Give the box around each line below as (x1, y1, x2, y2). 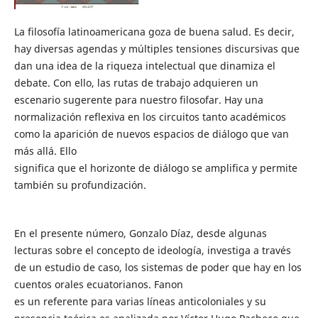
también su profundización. (13, 177, 146, 192)
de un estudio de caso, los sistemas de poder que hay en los (13, 260, 302, 274)
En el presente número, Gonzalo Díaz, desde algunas (13, 226, 267, 240)
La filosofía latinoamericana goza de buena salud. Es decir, (13, 24, 295, 38)
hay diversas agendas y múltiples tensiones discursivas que (13, 41, 300, 55)
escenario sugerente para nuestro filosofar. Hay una (13, 92, 263, 106)
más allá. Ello (13, 143, 77, 158)
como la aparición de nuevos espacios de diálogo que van (13, 126, 289, 141)
